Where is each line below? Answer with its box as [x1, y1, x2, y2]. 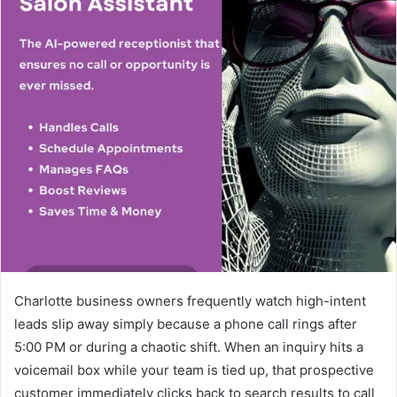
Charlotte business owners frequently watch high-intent [14, 292, 366, 309]
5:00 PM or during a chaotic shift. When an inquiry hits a [14, 338, 363, 355]
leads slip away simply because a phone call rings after [14, 315, 357, 332]
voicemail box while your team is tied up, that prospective [14, 361, 374, 378]
